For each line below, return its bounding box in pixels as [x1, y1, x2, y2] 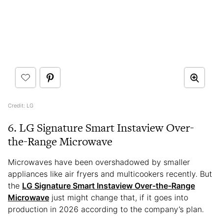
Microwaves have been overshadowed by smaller [8, 157, 190, 167]
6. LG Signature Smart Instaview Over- [8, 120, 194, 136]
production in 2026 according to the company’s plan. [8, 204, 204, 215]
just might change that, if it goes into [49, 192, 188, 203]
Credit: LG [8, 102, 33, 110]
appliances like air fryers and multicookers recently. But [8, 169, 212, 179]
